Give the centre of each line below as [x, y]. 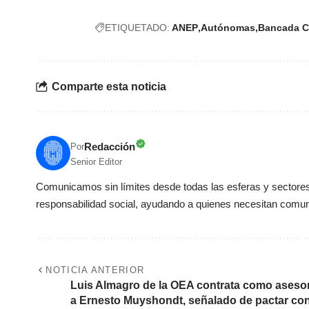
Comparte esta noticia [109, 86]
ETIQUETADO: [137, 28]
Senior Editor [96, 162]
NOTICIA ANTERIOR [95, 270]
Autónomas [228, 28]
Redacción [110, 147]
